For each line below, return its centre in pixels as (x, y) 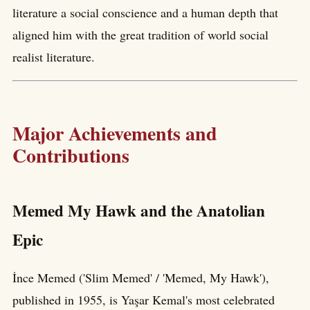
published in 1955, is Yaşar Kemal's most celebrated (144, 299)
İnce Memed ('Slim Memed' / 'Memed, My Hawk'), (141, 277)
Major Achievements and (115, 134)
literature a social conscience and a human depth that (145, 13)
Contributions (71, 156)
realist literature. (54, 57)
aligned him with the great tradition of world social (140, 35)
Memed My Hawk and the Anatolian (139, 210)
